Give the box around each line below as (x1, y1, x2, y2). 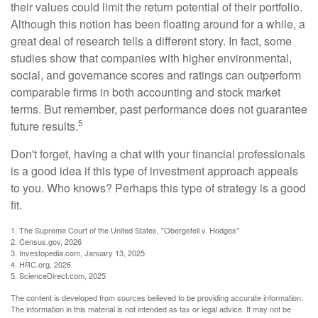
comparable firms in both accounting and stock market (11, 84, 280, 100)
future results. (11, 118, 78, 134)
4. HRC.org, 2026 (11, 258, 71, 270)
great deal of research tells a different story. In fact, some (11, 33, 292, 49)
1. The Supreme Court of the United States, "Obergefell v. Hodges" (11, 224, 239, 236)
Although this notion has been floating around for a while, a (11, 16, 305, 32)
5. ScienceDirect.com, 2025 (11, 270, 106, 281)
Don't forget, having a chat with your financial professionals (11, 146, 305, 162)
